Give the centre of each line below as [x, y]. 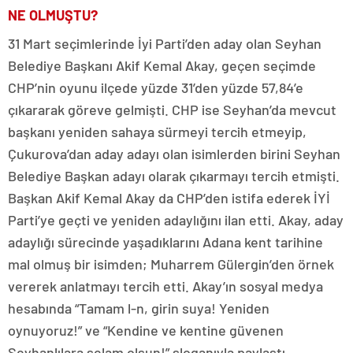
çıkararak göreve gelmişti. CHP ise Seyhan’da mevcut [172, 110]
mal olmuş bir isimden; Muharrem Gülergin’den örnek [171, 264]
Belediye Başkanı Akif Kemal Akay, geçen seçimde [162, 66]
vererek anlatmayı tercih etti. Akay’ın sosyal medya [165, 286]
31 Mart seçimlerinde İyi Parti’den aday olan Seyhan [165, 44]
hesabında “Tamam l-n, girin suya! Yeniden [139, 308]
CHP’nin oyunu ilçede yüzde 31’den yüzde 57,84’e [156, 88]
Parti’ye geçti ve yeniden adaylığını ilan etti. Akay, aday [176, 220]
